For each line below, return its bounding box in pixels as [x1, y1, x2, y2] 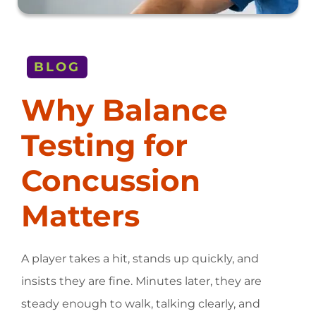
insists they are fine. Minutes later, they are [21, 274, 262, 288]
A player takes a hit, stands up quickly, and [21, 251, 259, 265]
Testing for [21, 126, 188, 164]
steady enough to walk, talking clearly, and [21, 296, 260, 310]
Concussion [21, 162, 200, 199]
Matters [21, 197, 140, 234]
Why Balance [21, 91, 228, 128]
